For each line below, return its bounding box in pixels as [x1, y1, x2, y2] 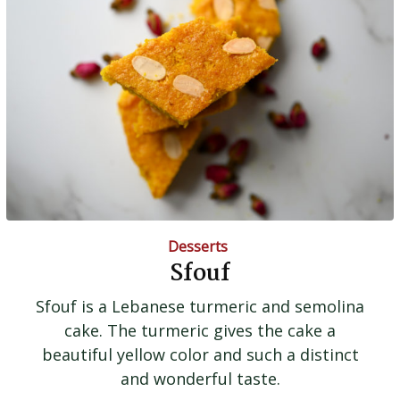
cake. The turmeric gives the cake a [64, 319, 336, 341]
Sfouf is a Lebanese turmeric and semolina [36, 295, 364, 317]
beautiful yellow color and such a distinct [41, 343, 359, 365]
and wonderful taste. [120, 367, 280, 389]
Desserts [168, 236, 228, 256]
